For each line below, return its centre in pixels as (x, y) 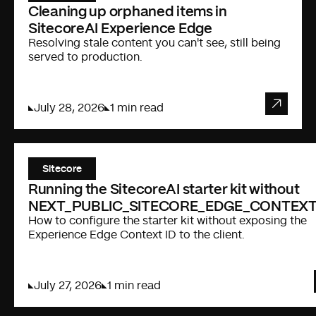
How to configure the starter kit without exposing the (168, 220)
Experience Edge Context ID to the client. (136, 235)
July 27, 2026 (68, 285)
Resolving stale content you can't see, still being (154, 43)
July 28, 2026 (69, 108)
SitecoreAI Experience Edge (120, 27)
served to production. (85, 57)
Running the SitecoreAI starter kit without (164, 188)
